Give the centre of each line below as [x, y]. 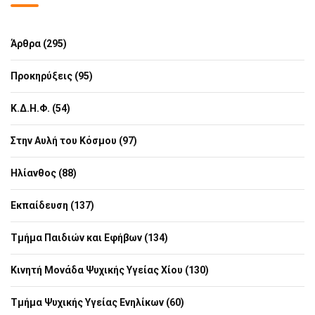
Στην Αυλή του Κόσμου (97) [74, 141]
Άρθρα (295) [39, 44]
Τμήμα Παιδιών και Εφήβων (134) [89, 238]
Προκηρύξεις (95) [52, 76]
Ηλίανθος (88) [44, 173]
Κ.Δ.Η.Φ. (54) [40, 108]
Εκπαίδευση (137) [52, 205]
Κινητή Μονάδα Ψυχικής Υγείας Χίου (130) [110, 270]
